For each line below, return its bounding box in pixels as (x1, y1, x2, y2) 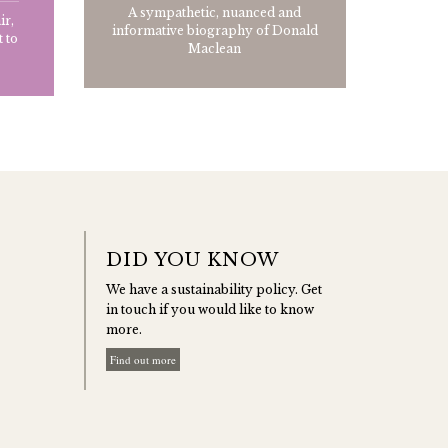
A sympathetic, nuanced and (128, 5, 302, 21)
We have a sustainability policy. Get (105, 282, 322, 298)
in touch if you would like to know (105, 302, 314, 318)
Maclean (188, 41, 242, 57)
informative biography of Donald (111, 23, 318, 39)
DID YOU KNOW (105, 249, 279, 272)
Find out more (109, 352, 176, 368)
